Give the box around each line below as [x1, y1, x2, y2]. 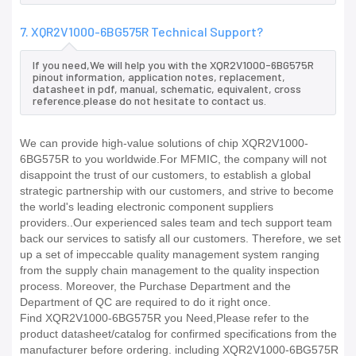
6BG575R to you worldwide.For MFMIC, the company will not [20, 153, 327, 166]
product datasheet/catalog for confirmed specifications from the [20, 327, 337, 341]
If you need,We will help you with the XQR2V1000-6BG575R [33, 58, 314, 72]
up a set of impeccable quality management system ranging [20, 248, 319, 261]
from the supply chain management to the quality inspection [20, 264, 319, 277]
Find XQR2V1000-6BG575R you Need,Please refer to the [20, 311, 309, 325]
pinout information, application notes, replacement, [33, 70, 285, 84]
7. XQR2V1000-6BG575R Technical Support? [20, 24, 263, 40]
